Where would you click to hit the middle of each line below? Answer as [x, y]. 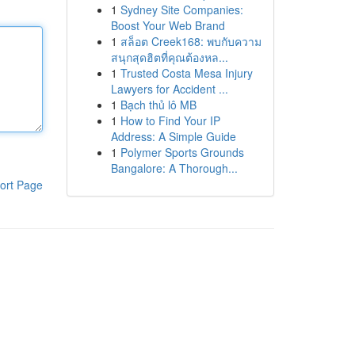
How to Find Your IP [170, 120]
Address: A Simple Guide [173, 136]
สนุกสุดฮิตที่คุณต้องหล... [169, 57]
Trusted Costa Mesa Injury [186, 73]
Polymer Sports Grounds [182, 152]
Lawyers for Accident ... [169, 89]
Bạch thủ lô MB [158, 105]
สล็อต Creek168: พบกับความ [191, 41]
